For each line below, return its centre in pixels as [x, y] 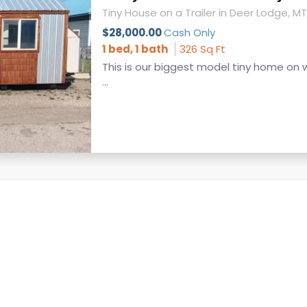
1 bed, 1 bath [135, 49]
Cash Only [189, 33]
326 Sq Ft [202, 49]
